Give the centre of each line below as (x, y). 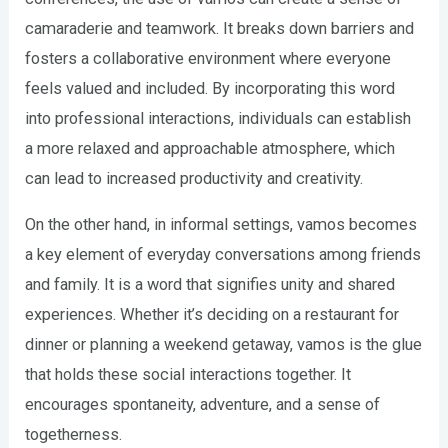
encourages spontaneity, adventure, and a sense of (203, 405)
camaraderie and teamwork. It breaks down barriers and (220, 28)
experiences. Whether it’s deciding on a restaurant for (212, 315)
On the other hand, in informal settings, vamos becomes (221, 225)
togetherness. (74, 435)
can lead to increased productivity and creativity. (194, 178)
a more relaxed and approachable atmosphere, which (210, 148)
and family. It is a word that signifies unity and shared (210, 285)
